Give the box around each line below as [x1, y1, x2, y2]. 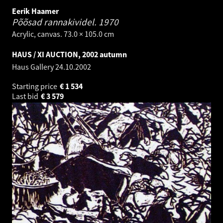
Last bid [12, 91, 40, 102]
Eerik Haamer [12, 6, 59, 16]
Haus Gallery [12, 62, 55, 72]
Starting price [12, 81, 59, 92]
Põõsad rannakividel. [12, 16, 99, 28]
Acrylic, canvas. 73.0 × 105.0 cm [12, 29, 114, 39]
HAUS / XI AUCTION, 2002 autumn [12, 49, 127, 60]
